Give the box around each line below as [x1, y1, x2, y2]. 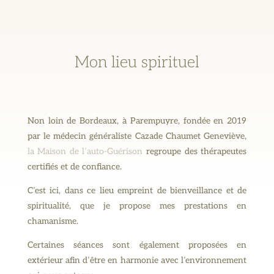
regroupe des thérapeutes [146, 146, 247, 157]
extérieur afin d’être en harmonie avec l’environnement [27, 254, 247, 265]
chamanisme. [27, 215, 78, 226]
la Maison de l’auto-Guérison [27, 146, 147, 157]
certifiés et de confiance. [27, 161, 124, 172]
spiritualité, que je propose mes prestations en [27, 200, 247, 211]
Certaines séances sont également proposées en [27, 239, 247, 250]
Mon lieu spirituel [74, 52, 199, 72]
